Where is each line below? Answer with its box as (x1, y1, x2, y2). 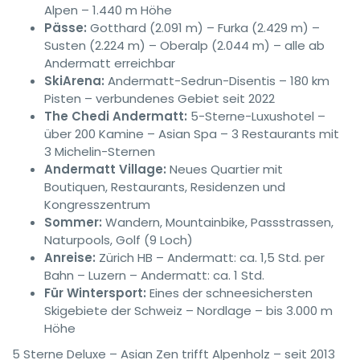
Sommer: (44, 214, 102, 231)
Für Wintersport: (44, 284, 146, 301)
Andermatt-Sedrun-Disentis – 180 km (104, 72, 329, 89)
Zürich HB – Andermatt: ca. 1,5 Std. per (96, 249, 325, 266)
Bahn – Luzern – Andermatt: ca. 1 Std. (44, 267, 264, 284)
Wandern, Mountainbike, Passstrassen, (102, 214, 333, 231)
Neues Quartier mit (166, 161, 283, 178)
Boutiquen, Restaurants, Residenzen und (44, 178, 285, 195)
